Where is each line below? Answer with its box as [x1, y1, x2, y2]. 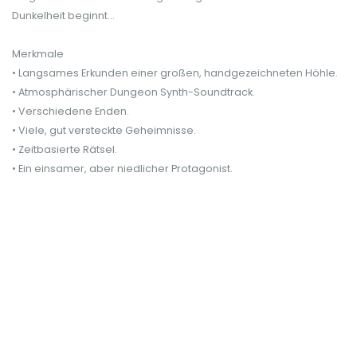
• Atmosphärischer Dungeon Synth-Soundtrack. [12, 84, 255, 99]
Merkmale [12, 46, 64, 61]
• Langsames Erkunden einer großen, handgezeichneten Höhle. [12, 65, 338, 80]
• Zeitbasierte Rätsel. [12, 142, 117, 156]
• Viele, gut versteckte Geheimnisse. [12, 123, 196, 137]
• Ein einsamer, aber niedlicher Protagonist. [12, 161, 233, 175]
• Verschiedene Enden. [12, 104, 129, 118]
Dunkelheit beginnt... [12, 8, 115, 22]
